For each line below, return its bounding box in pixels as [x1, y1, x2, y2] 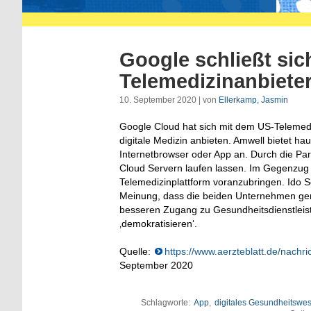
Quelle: [119, 245, 153, 257]
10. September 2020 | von [119, 94, 219, 105]
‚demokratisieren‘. [119, 217, 197, 229]
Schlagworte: [141, 297, 192, 308]
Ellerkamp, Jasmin [219, 94, 288, 105]
